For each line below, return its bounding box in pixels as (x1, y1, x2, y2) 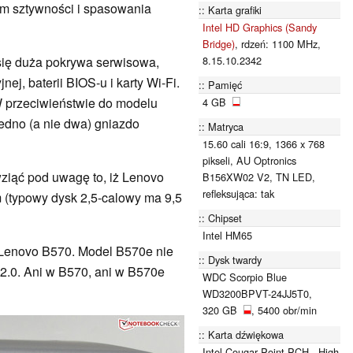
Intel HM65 (203, 227, 252, 243)
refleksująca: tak (203, 185, 274, 201)
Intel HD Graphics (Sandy (203, 19, 317, 35)
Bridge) (203, 35, 235, 51)
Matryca (208, 118, 243, 134)
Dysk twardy (208, 251, 262, 267)
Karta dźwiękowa (208, 326, 284, 342)
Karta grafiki (208, 2, 262, 17)
